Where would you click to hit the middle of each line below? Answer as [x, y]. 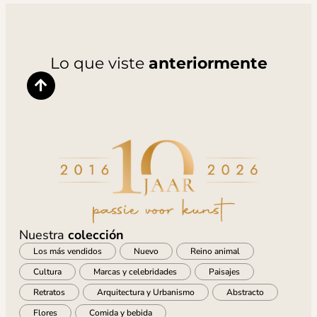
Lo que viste [99, 64]
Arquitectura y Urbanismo [145, 292]
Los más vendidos [67, 251]
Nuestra [43, 235]
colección [96, 235]
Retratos [49, 292]
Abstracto [245, 292]
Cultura [47, 271]
